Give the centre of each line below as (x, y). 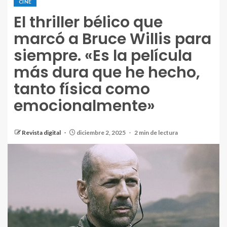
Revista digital (42, 133)
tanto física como (82, 89)
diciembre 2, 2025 (101, 133)
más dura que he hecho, (107, 72)
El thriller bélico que (88, 22)
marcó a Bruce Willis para (112, 39)
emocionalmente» (84, 106)
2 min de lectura (156, 133)
